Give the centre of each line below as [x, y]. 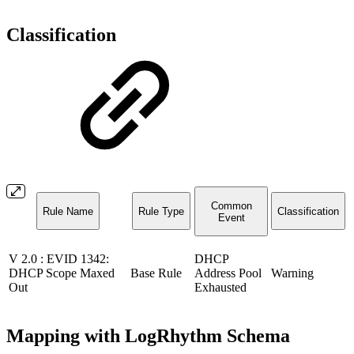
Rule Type [161, 211]
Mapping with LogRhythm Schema [148, 336]
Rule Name [68, 211]
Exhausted [220, 288]
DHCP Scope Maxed [62, 273]
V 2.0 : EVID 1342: [59, 259]
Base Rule [156, 273]
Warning [292, 273]
